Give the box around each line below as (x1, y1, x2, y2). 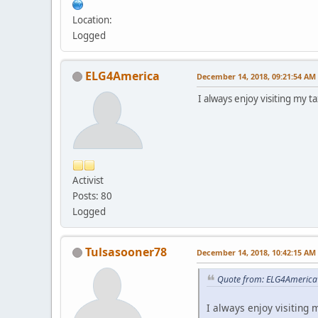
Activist (72, 173, 104, 187)
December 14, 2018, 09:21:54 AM (197, 70, 316, 82)
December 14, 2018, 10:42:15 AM (197, 246, 316, 258)
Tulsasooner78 (85, 243, 167, 260)
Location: (72, 13, 112, 26)
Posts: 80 (72, 189, 112, 202)
